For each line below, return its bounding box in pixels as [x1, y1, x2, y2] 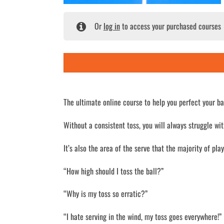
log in [103, 19, 120, 32]
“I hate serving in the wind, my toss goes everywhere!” [63, 210, 221, 223]
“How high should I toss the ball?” [63, 164, 163, 177]
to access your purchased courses [119, 19, 221, 32]
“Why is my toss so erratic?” [63, 187, 147, 200]
